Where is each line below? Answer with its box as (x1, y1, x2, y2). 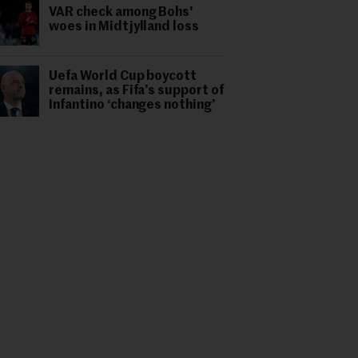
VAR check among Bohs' (49, 6, 193, 19)
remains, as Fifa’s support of (49, 85, 224, 97)
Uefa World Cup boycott (49, 70, 197, 83)
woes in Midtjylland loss (49, 21, 200, 34)
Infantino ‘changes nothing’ (49, 99, 216, 112)
